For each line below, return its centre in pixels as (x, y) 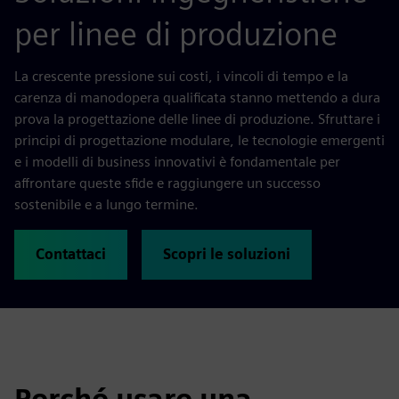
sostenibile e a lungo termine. (106, 204)
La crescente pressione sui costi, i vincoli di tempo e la (181, 76)
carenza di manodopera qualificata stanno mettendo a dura (197, 97)
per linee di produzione (176, 33)
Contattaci (71, 254)
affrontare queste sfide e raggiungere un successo (167, 183)
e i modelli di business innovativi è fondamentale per (177, 161)
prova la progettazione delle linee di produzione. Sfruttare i (197, 118)
